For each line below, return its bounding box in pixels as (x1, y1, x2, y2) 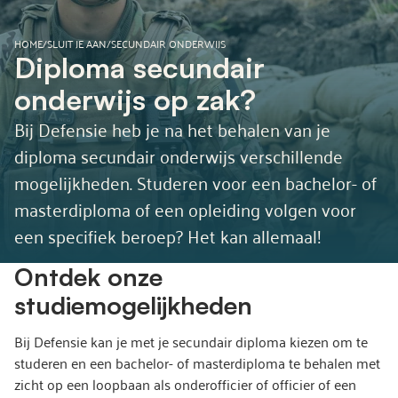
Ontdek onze (14, 261, 163, 292)
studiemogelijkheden (14, 290, 252, 321)
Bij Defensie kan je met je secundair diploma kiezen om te (14, 329, 368, 354)
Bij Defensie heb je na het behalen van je (14, 113, 330, 145)
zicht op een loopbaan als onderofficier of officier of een (14, 371, 356, 396)
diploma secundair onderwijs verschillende (14, 139, 343, 171)
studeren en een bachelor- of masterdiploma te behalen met (14, 350, 380, 375)
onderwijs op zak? (14, 82, 256, 117)
